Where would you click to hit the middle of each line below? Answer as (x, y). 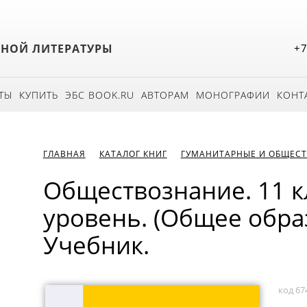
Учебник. (96, 245)
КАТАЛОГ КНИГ (133, 154)
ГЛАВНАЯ (64, 154)
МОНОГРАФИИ (233, 95)
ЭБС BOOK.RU (100, 95)
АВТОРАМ (165, 95)
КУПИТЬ (39, 95)
